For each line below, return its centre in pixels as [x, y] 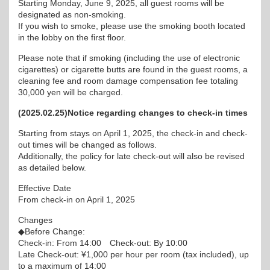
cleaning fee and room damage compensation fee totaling [128, 81]
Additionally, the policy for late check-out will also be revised [131, 156]
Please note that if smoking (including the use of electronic [129, 58]
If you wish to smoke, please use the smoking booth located [132, 26]
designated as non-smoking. [72, 14]
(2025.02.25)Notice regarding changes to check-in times [133, 113]
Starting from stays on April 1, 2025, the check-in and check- [133, 133]
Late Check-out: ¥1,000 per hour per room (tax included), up [133, 254]
